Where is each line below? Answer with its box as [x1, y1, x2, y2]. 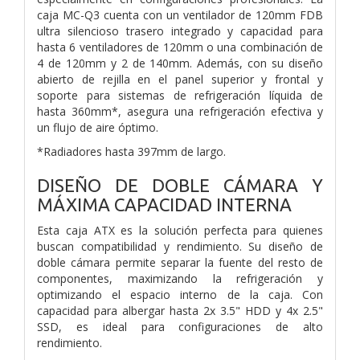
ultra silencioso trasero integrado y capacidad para [37, 22, 323, 39]
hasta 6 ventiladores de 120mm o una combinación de [37, 39, 323, 55]
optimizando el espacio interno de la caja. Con [37, 286, 323, 302]
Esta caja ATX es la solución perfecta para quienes [37, 222, 323, 238]
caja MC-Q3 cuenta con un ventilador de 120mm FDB [37, 6, 323, 22]
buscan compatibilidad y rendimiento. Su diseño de [37, 238, 323, 254]
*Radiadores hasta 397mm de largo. [37, 143, 226, 159]
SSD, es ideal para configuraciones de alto [37, 318, 323, 334]
